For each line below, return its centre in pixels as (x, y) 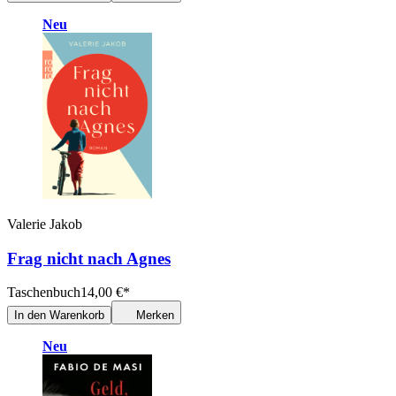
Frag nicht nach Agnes (89, 258)
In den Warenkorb (59, 316)
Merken (155, 316)
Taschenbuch (44, 293)
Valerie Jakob (45, 224)
